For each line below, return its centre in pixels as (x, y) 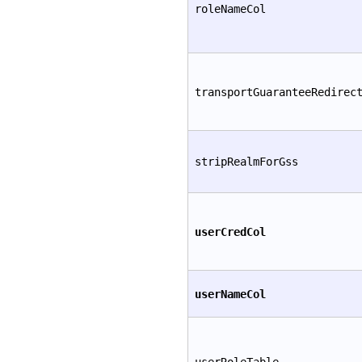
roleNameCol (230, 9)
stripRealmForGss (246, 162)
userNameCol (230, 294)
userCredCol (230, 232)
